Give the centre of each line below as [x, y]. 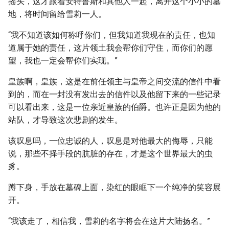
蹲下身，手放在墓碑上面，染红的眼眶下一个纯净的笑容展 [114, 187]
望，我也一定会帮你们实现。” [63, 61]
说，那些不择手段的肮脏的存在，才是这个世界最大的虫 [110, 154]
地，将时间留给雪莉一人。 [57, 14]
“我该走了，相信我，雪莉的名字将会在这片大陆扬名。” [109, 221]
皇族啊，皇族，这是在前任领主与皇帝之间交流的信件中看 [114, 82]
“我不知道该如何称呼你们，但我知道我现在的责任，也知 [112, 35]
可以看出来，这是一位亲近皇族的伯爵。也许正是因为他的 [114, 107]
